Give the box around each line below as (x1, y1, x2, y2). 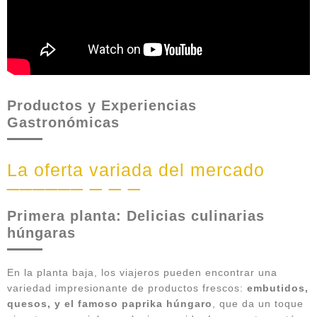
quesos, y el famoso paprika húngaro (7, 297, 212, 309)
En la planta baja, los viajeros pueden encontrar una (7, 266, 277, 278)
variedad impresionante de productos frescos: (7, 282, 247, 294)
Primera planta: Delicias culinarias (7, 207, 265, 224)
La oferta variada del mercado (7, 159, 265, 180)
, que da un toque (212, 297, 304, 309)
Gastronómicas (7, 114, 120, 130)
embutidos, (247, 282, 309, 294)
